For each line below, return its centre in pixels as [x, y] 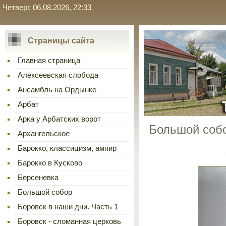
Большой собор [45, 192]
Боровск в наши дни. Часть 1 [68, 207]
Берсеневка [38, 178]
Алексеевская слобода [58, 75]
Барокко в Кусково [50, 163]
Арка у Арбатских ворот [59, 119]
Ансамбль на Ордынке [57, 90]
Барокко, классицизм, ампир [67, 148]
